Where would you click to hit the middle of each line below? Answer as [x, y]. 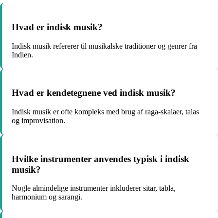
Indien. [22, 54]
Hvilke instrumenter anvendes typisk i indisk [100, 159]
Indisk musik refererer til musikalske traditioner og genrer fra [104, 46]
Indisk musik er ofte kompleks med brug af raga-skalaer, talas [105, 112]
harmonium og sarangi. [47, 197]
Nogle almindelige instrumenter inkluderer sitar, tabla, [94, 188]
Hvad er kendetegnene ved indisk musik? [94, 93]
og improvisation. [38, 120]
